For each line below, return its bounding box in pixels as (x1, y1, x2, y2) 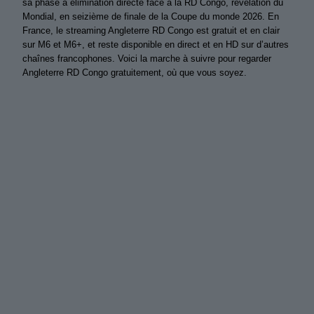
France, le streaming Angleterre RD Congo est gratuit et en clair (22, 25, 280, 36)
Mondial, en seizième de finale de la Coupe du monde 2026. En (22, 11, 279, 22)
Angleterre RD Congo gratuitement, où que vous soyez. (22, 67, 247, 78)
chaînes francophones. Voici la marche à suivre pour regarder (22, 53, 271, 64)
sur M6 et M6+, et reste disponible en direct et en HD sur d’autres (22, 39, 289, 50)
